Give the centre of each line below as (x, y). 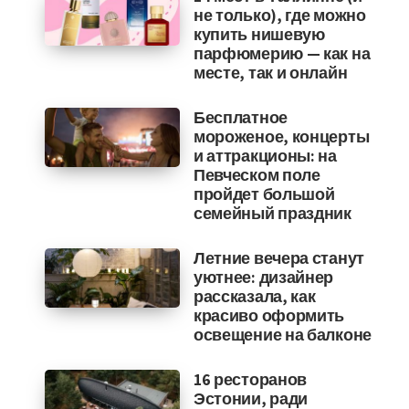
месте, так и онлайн (270, 73)
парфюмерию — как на (282, 53)
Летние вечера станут (278, 258)
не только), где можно (279, 15)
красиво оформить (269, 315)
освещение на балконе (282, 335)
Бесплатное (240, 117)
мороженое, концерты (281, 136)
